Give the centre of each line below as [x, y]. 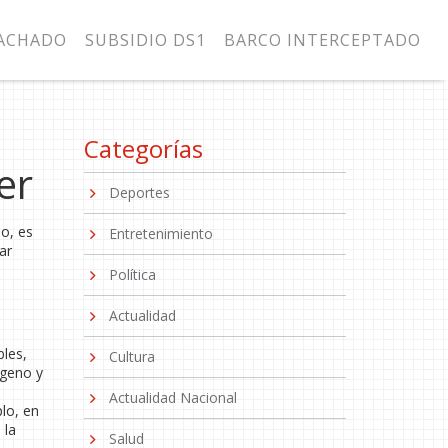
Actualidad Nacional [172, 397]
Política [132, 274]
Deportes [139, 192]
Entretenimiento [160, 233]
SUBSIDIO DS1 [145, 40]
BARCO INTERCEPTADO [322, 40]
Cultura [131, 356]
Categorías [143, 148]
